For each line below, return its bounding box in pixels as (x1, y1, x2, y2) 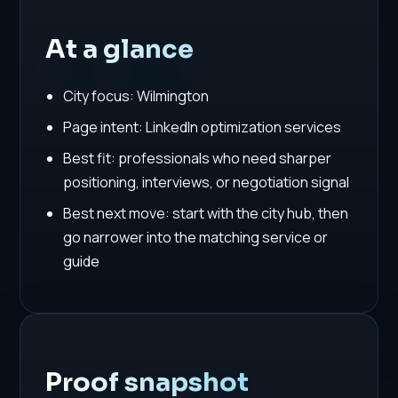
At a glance (45, 33, 195, 66)
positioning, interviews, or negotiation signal (62, 172, 349, 193)
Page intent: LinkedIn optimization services (62, 117, 341, 138)
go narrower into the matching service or (62, 227, 328, 248)
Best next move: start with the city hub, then (62, 203, 348, 224)
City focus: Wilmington (62, 86, 209, 107)
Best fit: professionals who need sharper (62, 148, 331, 169)
